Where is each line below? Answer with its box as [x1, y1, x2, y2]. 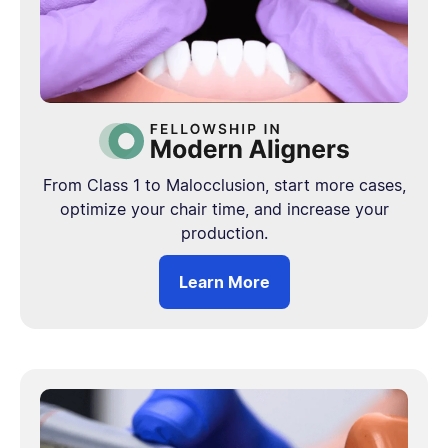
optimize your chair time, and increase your [59, 198, 389, 219]
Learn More [178, 271, 270, 292]
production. [180, 222, 268, 243]
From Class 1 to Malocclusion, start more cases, [42, 174, 406, 195]
